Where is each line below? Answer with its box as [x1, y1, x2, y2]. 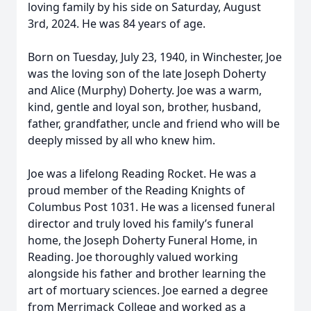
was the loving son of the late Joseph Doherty [28, 66, 266, 81]
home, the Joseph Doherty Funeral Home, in [28, 233, 258, 248]
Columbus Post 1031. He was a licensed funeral [28, 199, 275, 215]
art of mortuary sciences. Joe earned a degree [28, 283, 268, 298]
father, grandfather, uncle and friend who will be [28, 116, 280, 131]
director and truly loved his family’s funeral [28, 216, 253, 231]
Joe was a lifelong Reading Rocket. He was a [28, 166, 256, 181]
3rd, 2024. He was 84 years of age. [28, 16, 205, 31]
